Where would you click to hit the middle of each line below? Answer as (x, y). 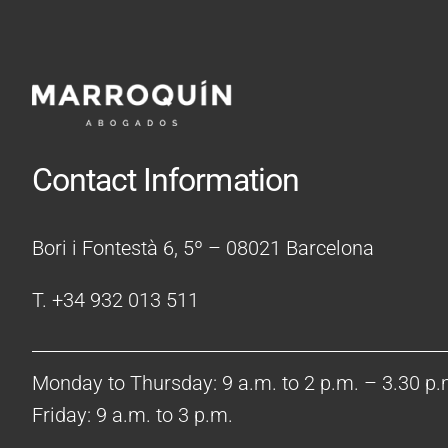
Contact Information (165, 180)
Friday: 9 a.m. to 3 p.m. (132, 415)
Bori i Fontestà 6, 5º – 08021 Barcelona (202, 248)
